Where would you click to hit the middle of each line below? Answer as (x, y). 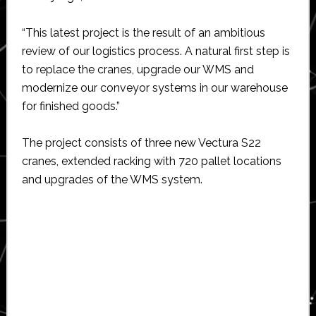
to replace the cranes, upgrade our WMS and (138, 69)
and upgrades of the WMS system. (112, 179)
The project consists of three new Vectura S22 (141, 142)
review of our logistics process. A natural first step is (156, 51)
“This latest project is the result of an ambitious (143, 32)
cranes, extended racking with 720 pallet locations (151, 161)
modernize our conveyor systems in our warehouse (154, 87)
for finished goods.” (71, 106)
